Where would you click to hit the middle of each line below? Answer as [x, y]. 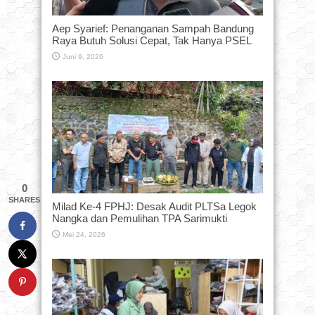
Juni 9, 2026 [83, 56]
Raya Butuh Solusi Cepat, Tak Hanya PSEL [152, 40]
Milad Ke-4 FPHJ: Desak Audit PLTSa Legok [154, 206]
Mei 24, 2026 [84, 234]
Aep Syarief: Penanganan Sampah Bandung [153, 28]
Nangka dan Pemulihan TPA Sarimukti [140, 218]
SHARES [24, 199]
